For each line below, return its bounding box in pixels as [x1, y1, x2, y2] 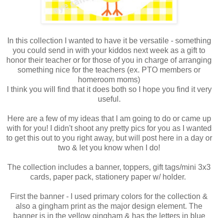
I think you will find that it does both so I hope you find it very [6, 85, 212, 93]
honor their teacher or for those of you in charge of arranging [6, 55, 212, 64]
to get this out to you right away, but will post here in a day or [6, 133, 212, 142]
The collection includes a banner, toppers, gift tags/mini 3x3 [7, 163, 211, 171]
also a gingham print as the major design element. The [16, 201, 202, 210]
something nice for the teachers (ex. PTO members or [18, 65, 200, 74]
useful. [97, 94, 121, 103]
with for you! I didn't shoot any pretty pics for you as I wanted [6, 124, 212, 132]
